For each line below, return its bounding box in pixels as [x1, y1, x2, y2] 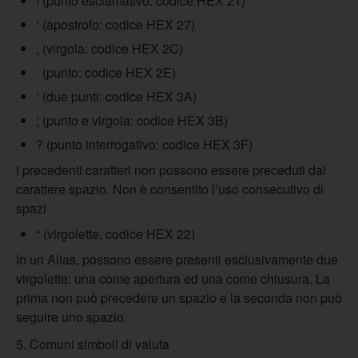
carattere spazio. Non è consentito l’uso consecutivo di [16, 180, 324, 198]
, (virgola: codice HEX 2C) [36, 39, 183, 58]
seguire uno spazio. [16, 308, 127, 326]
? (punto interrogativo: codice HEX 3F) [36, 135, 253, 153]
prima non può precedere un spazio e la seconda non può [16, 288, 342, 307]
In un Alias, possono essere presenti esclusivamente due [16, 250, 338, 268]
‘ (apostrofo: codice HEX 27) [36, 15, 195, 34]
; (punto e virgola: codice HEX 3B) [36, 111, 228, 129]
